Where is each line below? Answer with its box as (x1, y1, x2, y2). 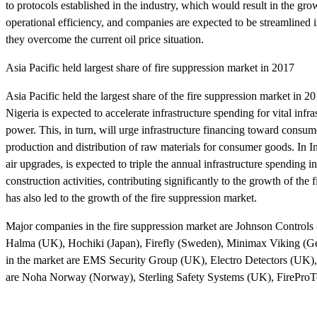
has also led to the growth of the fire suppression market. (6, 191, 257, 204)
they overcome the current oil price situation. (6, 33, 204, 45)
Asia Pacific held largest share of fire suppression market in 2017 (6, 61, 294, 74)
